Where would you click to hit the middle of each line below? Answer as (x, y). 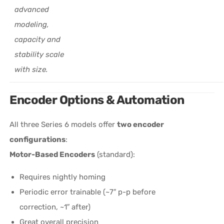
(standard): (115, 154)
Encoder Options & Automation (97, 100)
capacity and (38, 39)
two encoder (141, 124)
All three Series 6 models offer (63, 124)
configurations (38, 139)
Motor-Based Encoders (52, 154)
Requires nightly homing (63, 177)
